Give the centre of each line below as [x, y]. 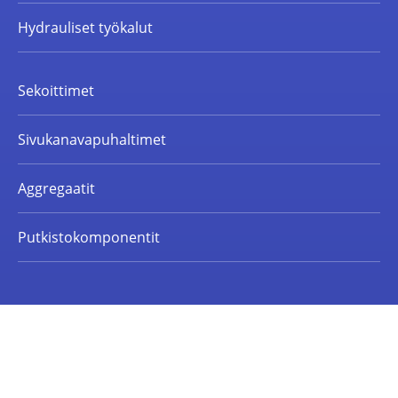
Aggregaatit [56, 189]
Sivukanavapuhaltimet [92, 140]
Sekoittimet [56, 91]
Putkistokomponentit [89, 238]
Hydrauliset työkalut [85, 28]
